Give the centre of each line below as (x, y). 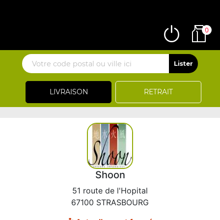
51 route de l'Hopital (110, 191)
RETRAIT (158, 92)
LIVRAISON (69, 92)
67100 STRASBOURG (110, 202)
